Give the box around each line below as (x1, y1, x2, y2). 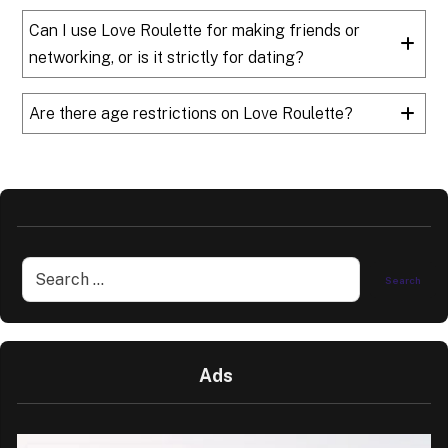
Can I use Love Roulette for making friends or (29, 21, 361, 41)
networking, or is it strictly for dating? (29, 48, 305, 68)
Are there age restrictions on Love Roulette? (29, 104, 354, 124)
